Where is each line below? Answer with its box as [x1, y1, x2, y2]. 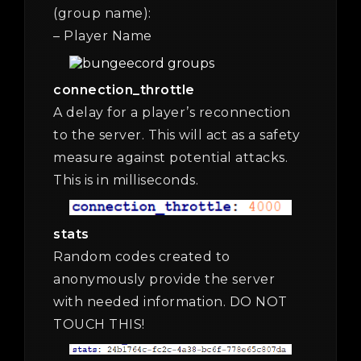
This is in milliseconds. [53, 172, 198, 189]
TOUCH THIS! [53, 317, 145, 333]
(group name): [53, 6, 151, 22]
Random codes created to [53, 249, 230, 265]
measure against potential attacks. [53, 150, 288, 166]
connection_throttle [53, 82, 195, 98]
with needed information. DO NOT [53, 294, 288, 310]
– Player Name [53, 28, 152, 44]
